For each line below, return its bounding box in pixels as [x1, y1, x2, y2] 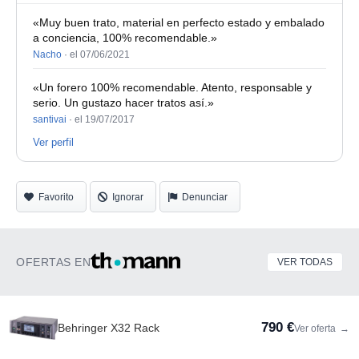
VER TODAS [277, 256, 333, 268]
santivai [33, 114, 67, 125]
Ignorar [112, 192, 143, 203]
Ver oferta [294, 323, 338, 334]
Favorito [38, 192, 74, 203]
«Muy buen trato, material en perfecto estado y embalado [33, 16, 325, 29]
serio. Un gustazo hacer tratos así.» [33, 96, 214, 109]
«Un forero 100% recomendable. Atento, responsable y [33, 81, 312, 94]
